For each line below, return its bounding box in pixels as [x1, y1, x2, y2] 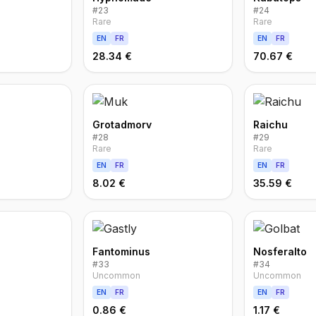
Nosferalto [253, 245, 307, 257]
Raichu [253, 119, 288, 130]
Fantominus [92, 245, 151, 257]
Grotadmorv [92, 119, 152, 130]
